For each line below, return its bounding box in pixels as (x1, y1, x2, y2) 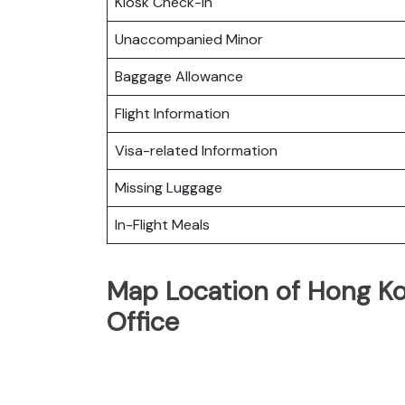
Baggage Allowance (115, 66, 243, 86)
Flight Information (115, 103, 230, 123)
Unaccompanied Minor (115, 29, 263, 49)
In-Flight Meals (115, 214, 210, 234)
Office (107, 304, 179, 339)
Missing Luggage (115, 177, 222, 197)
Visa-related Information (115, 140, 278, 160)
